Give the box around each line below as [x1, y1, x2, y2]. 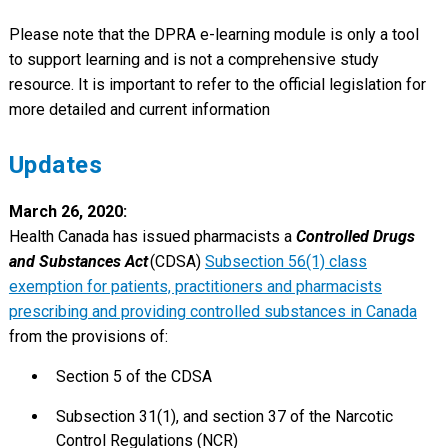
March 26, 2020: [8, 201, 127, 221]
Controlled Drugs [295, 226, 415, 246]
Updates [8, 150, 109, 179]
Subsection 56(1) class [204, 251, 367, 271]
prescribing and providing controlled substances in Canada [8, 301, 417, 321]
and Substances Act [8, 251, 148, 271]
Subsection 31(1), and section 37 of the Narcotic [55, 406, 393, 426]
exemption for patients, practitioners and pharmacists [8, 276, 382, 296]
